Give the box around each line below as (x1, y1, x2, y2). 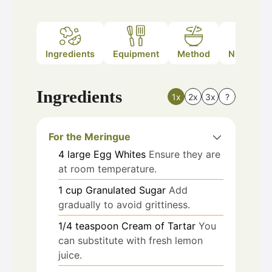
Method (177, 49, 210, 59)
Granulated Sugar (86, 183, 166, 196)
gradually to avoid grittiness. (58, 198, 190, 211)
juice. (58, 248, 82, 261)
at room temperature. (58, 162, 157, 175)
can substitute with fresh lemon (58, 234, 203, 246)
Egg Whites (93, 148, 146, 160)
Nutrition (228, 49, 266, 59)
